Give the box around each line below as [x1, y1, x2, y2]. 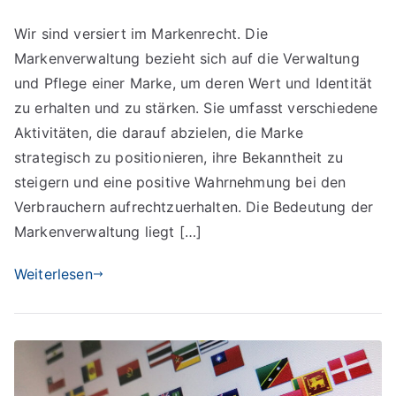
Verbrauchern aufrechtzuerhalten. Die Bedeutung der [14, 197, 374, 216]
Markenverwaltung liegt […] [14, 222, 202, 240]
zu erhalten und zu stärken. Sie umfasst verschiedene [14, 98, 378, 117]
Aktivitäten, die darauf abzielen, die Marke [14, 123, 303, 141]
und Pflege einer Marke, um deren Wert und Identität [14, 73, 373, 92]
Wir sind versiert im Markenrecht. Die [14, 24, 268, 42]
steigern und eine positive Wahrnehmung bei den [14, 172, 346, 191]
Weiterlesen [14, 264, 93, 283]
